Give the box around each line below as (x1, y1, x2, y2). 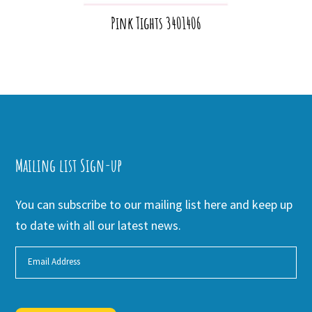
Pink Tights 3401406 (111, 12, 201, 33)
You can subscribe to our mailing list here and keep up (15, 196, 293, 212)
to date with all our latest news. (15, 217, 182, 233)
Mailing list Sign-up (15, 154, 123, 176)
